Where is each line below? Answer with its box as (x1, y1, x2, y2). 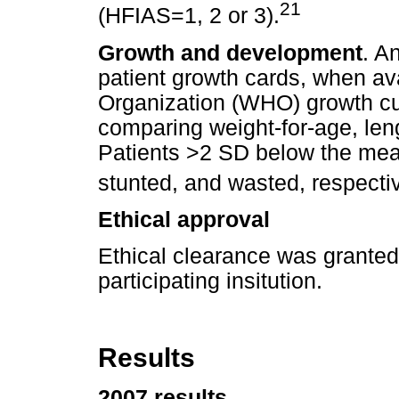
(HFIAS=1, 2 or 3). (98, 4, 280, 28)
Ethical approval (98, 207, 270, 232)
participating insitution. (98, 269, 322, 294)
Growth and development (98, 40, 362, 65)
